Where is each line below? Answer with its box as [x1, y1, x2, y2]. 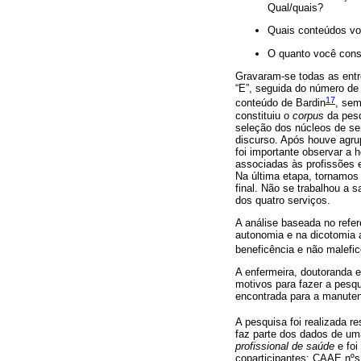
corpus [293, 109, 324, 122]
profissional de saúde [235, 339, 334, 352]
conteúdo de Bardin [235, 97, 326, 110]
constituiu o [235, 109, 293, 122]
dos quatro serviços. [235, 193, 330, 206]
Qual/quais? [268, 2, 323, 15]
